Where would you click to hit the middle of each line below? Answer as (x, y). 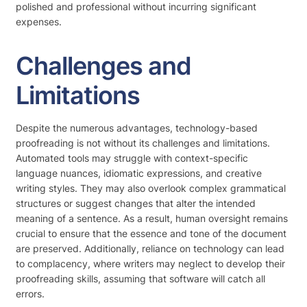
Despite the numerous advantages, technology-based (137, 128)
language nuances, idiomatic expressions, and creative (139, 173)
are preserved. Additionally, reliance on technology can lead (150, 248)
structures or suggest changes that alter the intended (136, 203)
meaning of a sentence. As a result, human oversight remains (152, 218)
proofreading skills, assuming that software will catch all (140, 279)
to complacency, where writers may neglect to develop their (150, 263)
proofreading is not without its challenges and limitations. (143, 143)
